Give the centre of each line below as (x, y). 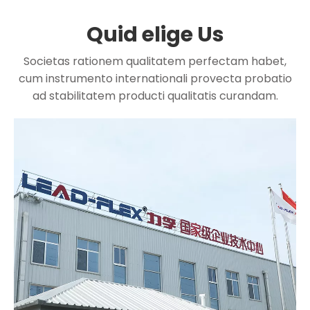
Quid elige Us (155, 35)
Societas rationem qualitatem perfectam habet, (155, 61)
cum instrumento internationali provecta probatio (155, 79)
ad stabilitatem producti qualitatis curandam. (155, 96)
